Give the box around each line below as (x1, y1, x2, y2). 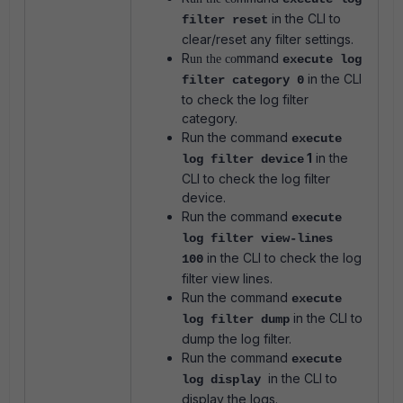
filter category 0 (182, 73, 304, 88)
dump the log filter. (182, 331, 291, 347)
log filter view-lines (182, 231, 333, 246)
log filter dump (182, 312, 290, 327)
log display (182, 372, 261, 388)
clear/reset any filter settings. (182, 31, 354, 48)
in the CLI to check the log (203, 250, 362, 266)
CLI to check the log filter (182, 171, 330, 187)
